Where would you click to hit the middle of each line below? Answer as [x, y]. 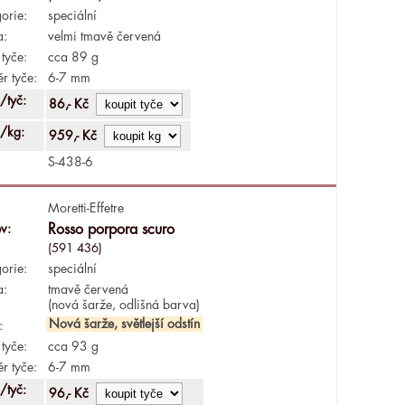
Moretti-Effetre [85, 207]
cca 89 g [73, 57]
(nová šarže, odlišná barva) [123, 304]
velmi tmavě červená [104, 36]
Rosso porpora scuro [111, 229]
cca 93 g [73, 346]
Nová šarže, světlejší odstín [124, 323]
